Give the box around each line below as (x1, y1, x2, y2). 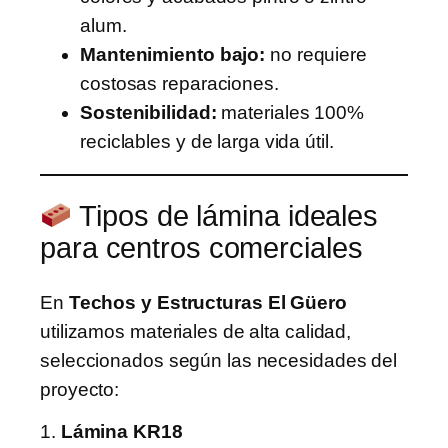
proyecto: (40, 378, 120, 400)
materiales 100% (216, 101, 364, 123)
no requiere (265, 43, 367, 65)
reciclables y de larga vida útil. (80, 130, 334, 152)
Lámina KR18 (60, 421, 183, 443)
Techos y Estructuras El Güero (68, 291, 347, 313)
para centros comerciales (40, 232, 363, 265)
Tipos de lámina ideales (72, 200, 379, 233)
